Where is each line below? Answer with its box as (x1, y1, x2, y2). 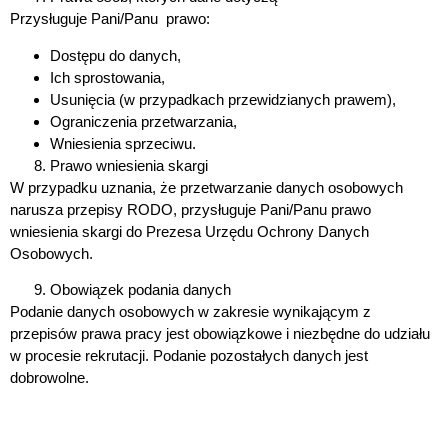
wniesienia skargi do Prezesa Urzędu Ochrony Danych (10, 222, 369, 240)
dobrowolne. (10, 369, 89, 387)
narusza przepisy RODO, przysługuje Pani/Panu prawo (10, 200, 371, 218)
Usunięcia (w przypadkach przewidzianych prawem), (50, 90, 396, 108)
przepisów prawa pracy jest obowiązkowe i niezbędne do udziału (10, 325, 430, 343)
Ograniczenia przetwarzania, (50, 112, 237, 130)
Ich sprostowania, (50, 68, 165, 86)
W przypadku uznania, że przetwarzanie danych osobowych (10, 178, 403, 196)
